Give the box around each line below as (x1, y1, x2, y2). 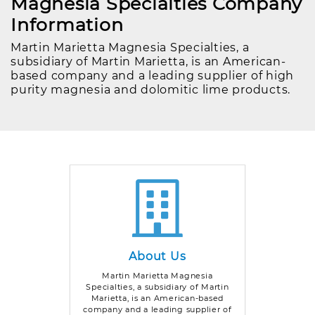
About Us (129, 249, 186, 263)
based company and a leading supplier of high (11, 68, 295, 82)
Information (11, 13, 124, 35)
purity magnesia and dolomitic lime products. (11, 82, 291, 96)
